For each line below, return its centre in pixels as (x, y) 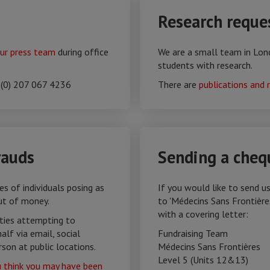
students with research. (205, 65)
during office (82, 52)
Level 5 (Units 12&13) (203, 260)
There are (178, 84)
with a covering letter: (203, 214)
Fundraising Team (193, 233)
